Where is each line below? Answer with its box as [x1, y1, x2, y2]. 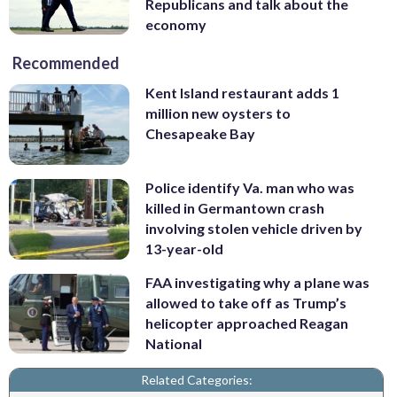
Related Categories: [140, 372, 253, 388]
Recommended [12, 53, 120, 74]
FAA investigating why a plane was [145, 273, 370, 291]
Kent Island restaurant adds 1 [145, 84, 339, 102]
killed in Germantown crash [145, 199, 324, 217]
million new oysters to [145, 105, 291, 122]
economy [145, 15, 206, 33]
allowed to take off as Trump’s [145, 293, 346, 311]
